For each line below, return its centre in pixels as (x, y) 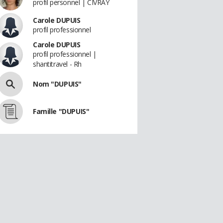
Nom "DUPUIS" (57, 84)
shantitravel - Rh (57, 64)
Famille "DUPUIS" (61, 111)
